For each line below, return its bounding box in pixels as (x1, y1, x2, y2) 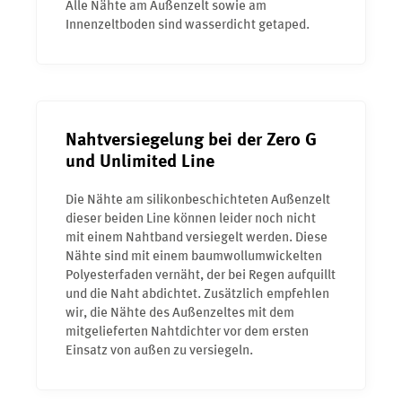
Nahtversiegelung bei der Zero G (66, 131, 317, 150)
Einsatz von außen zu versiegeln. (66, 344, 253, 358)
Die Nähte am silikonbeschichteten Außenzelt (66, 193, 330, 207)
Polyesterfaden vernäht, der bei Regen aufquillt (66, 268, 336, 283)
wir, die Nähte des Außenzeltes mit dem (66, 306, 294, 320)
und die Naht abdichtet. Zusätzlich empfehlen (66, 287, 329, 301)
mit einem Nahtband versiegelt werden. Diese (66, 231, 328, 245)
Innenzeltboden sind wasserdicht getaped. (66, 18, 310, 32)
